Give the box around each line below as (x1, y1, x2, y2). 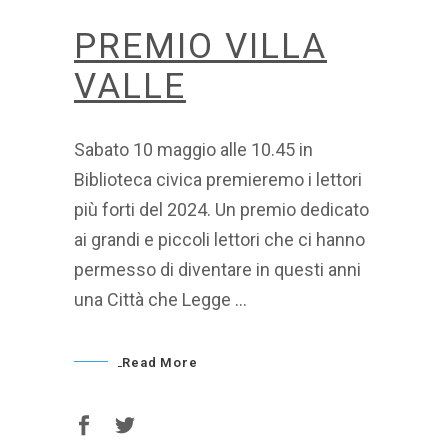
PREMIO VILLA (74, 26, 327, 68)
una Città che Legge (74, 289, 235, 311)
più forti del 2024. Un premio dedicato (74, 199, 369, 221)
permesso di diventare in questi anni (74, 259, 361, 281)
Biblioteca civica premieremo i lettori (74, 169, 362, 191)
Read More (121, 354, 199, 370)
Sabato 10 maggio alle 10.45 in (74, 139, 313, 161)
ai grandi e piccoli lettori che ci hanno (74, 229, 365, 251)
